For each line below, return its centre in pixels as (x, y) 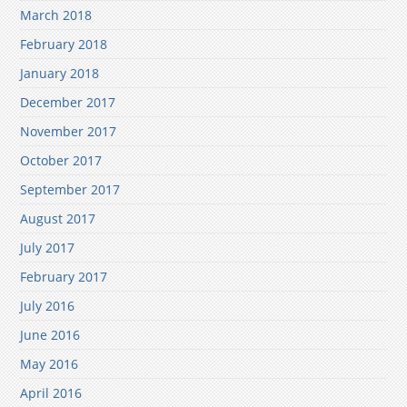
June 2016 (50, 335)
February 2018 (64, 45)
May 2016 (50, 364)
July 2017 (48, 248)
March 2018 (56, 15)
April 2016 (51, 393)
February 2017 (64, 277)
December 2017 (68, 103)
